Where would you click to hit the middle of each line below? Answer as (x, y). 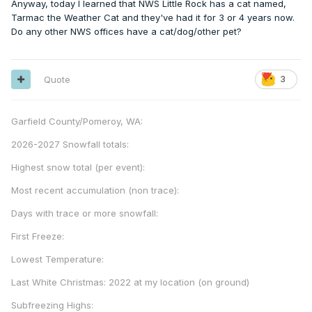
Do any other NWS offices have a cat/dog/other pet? (126, 31)
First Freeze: (40, 236)
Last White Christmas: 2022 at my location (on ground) (130, 282)
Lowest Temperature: (57, 259)
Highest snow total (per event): (79, 167)
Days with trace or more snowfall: (86, 213)
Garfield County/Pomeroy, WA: (77, 121)
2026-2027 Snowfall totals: (71, 144)
